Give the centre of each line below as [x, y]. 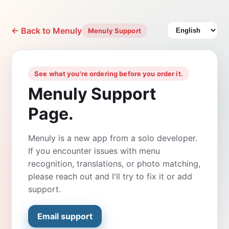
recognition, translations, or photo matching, [114, 164]
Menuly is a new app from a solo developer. [113, 138]
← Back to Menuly [47, 30]
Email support [65, 216]
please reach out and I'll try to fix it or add [110, 176]
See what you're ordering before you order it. [109, 74]
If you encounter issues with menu [94, 151]
